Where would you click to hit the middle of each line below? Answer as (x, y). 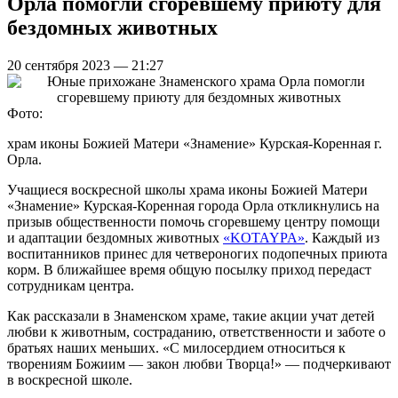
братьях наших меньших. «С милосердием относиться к (176, 347)
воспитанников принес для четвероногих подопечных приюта (197, 253)
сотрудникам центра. (71, 285)
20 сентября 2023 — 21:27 (85, 65)
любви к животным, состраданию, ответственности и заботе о (196, 331)
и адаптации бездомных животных (115, 237)
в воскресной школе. (70, 379)
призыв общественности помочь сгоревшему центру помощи (194, 221)
